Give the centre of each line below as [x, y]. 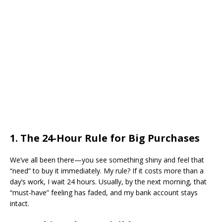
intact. [20, 203]
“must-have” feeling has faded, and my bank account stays [104, 193]
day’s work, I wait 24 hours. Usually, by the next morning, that [108, 182]
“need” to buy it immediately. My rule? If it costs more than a [107, 171]
